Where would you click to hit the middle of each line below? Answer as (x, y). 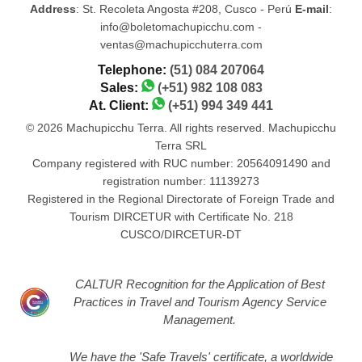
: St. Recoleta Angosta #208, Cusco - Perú (185, 9)
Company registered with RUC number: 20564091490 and (181, 164)
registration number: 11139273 (181, 181)
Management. (200, 320)
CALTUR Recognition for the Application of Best (200, 284)
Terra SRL (181, 146)
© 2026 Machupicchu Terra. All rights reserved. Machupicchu (181, 128)
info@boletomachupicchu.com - (181, 27)
